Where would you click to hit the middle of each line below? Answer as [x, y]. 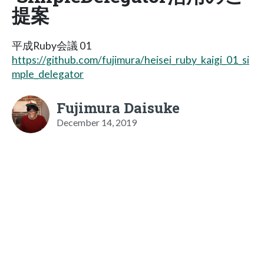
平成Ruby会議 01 [52, 45]
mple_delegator [48, 74]
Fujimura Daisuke [118, 108]
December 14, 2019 [97, 122]
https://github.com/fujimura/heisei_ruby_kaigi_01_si [131, 60]
